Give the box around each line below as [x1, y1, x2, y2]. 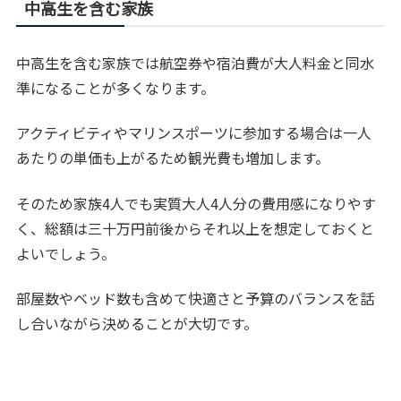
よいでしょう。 [16, 242, 116, 264]
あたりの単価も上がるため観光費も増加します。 [16, 147, 330, 169]
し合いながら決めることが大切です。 [16, 312, 259, 335]
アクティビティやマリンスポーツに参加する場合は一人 [16, 122, 372, 144]
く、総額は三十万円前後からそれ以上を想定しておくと [16, 217, 375, 239]
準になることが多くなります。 [16, 77, 216, 98]
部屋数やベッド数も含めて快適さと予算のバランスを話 [16, 287, 375, 310]
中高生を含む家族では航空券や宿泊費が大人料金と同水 [16, 52, 375, 73]
